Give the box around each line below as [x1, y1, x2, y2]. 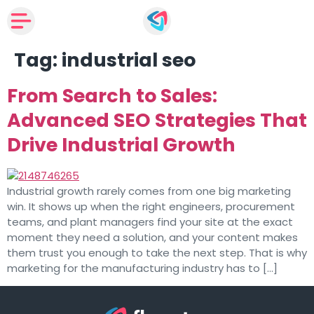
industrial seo [62, 47, 196, 73]
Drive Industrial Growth [7, 132, 235, 158]
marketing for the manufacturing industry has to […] [7, 261, 278, 275]
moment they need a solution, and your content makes [7, 230, 298, 245]
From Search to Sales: [7, 83, 217, 109]
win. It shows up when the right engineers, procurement [7, 199, 295, 214]
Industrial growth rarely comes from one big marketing [7, 184, 291, 198]
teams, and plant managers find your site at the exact [7, 214, 293, 229]
